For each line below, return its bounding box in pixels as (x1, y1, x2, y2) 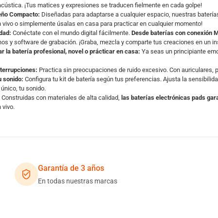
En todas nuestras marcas (37, 177, 117, 185)
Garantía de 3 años (37, 163, 104, 173)
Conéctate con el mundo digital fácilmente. (11, 29, 131, 36)
